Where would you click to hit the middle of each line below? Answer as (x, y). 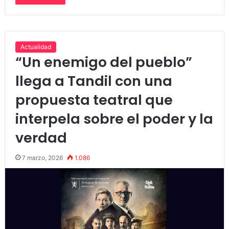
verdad (41, 138)
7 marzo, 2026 (42, 158)
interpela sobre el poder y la (114, 119)
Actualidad (36, 47)
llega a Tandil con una (94, 81)
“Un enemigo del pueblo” (104, 62)
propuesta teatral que (94, 100)
